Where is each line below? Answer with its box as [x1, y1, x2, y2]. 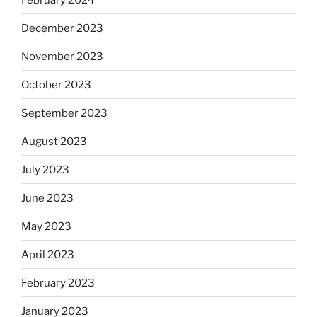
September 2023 [21, 106, 108, 120]
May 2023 [21, 219, 71, 233]
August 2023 [21, 134, 87, 148]
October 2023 [21, 78, 91, 91]
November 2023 [21, 50, 103, 63]
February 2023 [21, 276, 95, 289]
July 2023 [21, 163, 69, 176]
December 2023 [21, 21, 103, 35]
